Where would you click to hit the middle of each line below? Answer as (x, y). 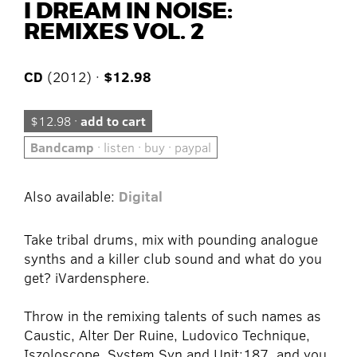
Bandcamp (62, 147)
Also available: (71, 196)
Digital (141, 196)
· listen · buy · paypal (153, 147)
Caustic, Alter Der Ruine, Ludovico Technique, (167, 335)
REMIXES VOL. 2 (114, 33)
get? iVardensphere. (87, 278)
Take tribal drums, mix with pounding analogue (171, 239)
